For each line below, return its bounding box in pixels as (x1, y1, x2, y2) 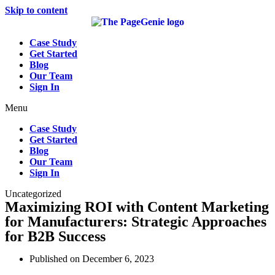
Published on (29, 254, 80, 265)
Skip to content (5, 5, 68, 15)
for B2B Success (5, 228, 106, 245)
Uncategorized (5, 188, 61, 199)
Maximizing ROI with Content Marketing (5, 199, 269, 215)
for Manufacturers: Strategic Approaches (5, 214, 266, 230)
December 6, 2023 (80, 254, 154, 265)
